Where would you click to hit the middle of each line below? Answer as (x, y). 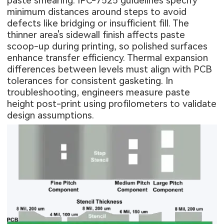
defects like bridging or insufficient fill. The (98, 23)
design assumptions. (51, 115)
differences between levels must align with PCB (110, 69)
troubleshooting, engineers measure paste (99, 92)
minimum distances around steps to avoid (97, 11)
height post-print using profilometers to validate (112, 103)
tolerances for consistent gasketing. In (90, 80)
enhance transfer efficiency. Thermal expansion (108, 57)
